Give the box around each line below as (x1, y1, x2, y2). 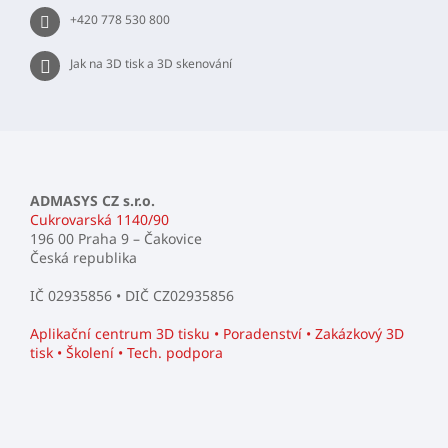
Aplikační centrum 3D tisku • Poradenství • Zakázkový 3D (30, 324, 404, 344)
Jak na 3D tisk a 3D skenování (70, 55, 232, 73)
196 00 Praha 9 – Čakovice (30, 229, 202, 249)
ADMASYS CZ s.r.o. (30, 191, 155, 211)
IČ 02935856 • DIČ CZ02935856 (30, 286, 234, 306)
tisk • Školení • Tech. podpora (30, 343, 223, 363)
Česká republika (30, 248, 137, 268)
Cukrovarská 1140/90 (30, 210, 169, 230)
